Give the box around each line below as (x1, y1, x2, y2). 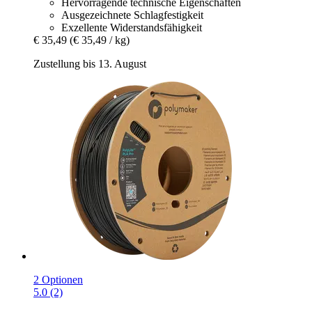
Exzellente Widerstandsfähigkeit (61, 22, 202, 34)
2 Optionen (33, 274, 83, 286)
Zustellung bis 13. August (33, 58, 146, 70)
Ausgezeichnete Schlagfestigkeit (61, 9, 203, 22)
